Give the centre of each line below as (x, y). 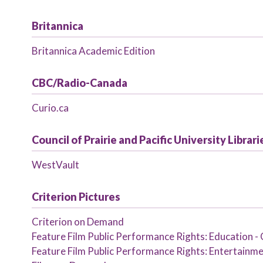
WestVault (55, 165)
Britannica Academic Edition (93, 51)
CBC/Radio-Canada (79, 83)
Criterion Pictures (76, 197)
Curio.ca (50, 108)
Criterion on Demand (77, 222)
